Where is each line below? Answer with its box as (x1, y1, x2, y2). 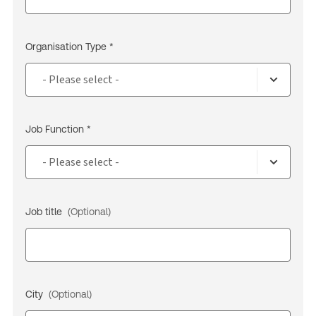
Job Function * (25, 123, 91, 135)
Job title (25, 206, 65, 217)
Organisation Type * (25, 41, 114, 52)
